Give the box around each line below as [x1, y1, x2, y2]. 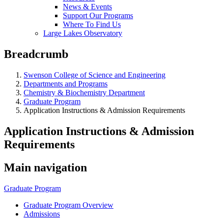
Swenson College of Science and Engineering [24, 70, 165, 79]
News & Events [63, 2, 112, 11]
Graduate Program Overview [24, 200, 113, 209]
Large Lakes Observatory [43, 29, 122, 37]
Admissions [24, 209, 60, 218]
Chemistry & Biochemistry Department [24, 88, 145, 97]
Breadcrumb [4, 47, 68, 60]
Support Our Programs [63, 11, 133, 20]
